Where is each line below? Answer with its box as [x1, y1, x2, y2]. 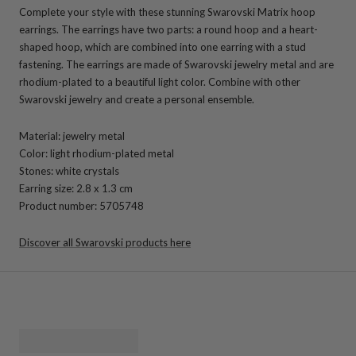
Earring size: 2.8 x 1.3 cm [19, 181, 133, 195]
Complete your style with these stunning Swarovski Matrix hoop [19, 5, 315, 18]
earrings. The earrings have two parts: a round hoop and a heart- [19, 22, 318, 36]
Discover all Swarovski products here [19, 235, 191, 249]
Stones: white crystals [19, 164, 119, 177]
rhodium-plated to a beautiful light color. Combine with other [19, 75, 300, 88]
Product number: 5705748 [19, 199, 144, 212]
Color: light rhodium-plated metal [19, 146, 174, 160]
